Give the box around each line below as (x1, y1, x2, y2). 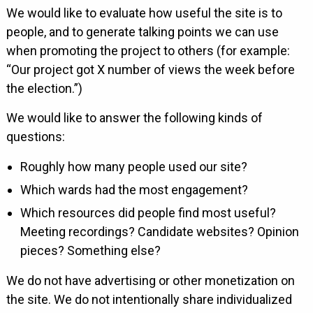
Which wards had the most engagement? (20, 182, 248, 198)
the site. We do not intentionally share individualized (6, 292, 292, 307)
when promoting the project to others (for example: (6, 43, 290, 58)
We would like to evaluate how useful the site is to (6, 5, 282, 20)
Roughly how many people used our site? (20, 159, 247, 174)
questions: (6, 129, 65, 144)
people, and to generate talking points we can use (6, 24, 279, 39)
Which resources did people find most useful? (20, 205, 276, 221)
